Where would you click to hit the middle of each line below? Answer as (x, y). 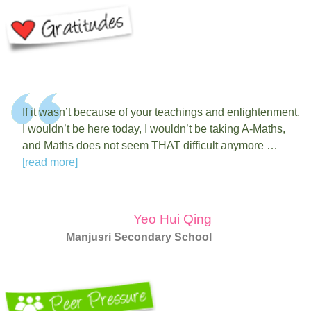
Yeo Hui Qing (173, 219)
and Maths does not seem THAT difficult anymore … (150, 145)
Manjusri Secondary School (139, 237)
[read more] (50, 162)
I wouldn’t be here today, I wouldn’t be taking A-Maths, (154, 128)
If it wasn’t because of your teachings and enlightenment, (161, 112)
